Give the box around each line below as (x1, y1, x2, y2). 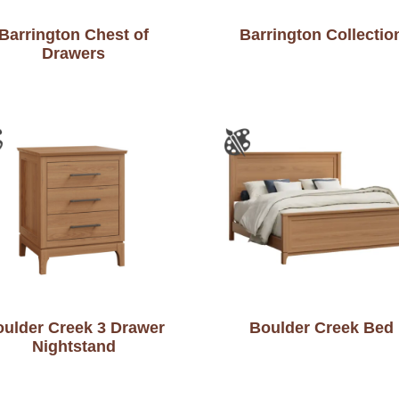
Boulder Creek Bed (248, 319, 394, 338)
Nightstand (31, 338, 116, 356)
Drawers (42, 44, 106, 62)
